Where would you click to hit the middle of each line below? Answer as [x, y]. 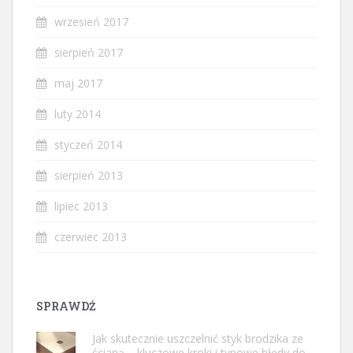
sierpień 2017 [89, 52]
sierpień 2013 [89, 175]
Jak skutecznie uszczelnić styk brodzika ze [198, 338]
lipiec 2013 [81, 206]
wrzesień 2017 [91, 21]
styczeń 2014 [88, 144]
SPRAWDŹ [66, 306]
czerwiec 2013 [91, 236]
